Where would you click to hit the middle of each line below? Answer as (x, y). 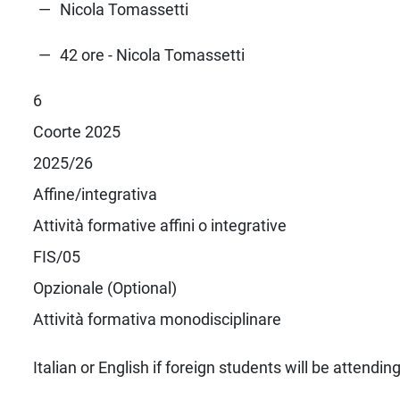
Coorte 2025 (76, 131)
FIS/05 (56, 256)
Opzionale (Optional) (104, 287)
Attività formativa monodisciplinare (157, 319)
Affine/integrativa (95, 194)
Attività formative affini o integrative (159, 225)
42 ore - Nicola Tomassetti (152, 54)
